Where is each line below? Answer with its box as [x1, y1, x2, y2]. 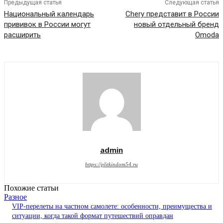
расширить [4, 30, 41, 40]
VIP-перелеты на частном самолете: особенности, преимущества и [12, 203, 212, 211]
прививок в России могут [4, 20, 91, 29]
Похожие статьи [4, 184, 59, 193]
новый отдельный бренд [133, 20, 219, 29]
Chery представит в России [125, 9, 219, 19]
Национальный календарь [4, 9, 94, 19]
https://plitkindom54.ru [85, 161, 138, 168]
